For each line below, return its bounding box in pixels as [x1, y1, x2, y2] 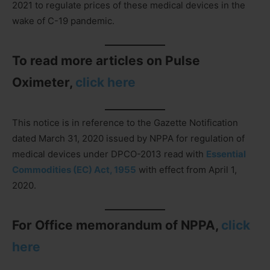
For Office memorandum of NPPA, [12, 218, 221, 233]
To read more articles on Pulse [12, 53, 200, 69]
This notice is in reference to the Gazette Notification [12, 116, 238, 128]
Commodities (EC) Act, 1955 [12, 163, 136, 175]
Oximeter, [12, 75, 75, 90]
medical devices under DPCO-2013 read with [12, 148, 206, 160]
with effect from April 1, [136, 163, 237, 175]
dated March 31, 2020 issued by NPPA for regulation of [12, 132, 245, 144]
